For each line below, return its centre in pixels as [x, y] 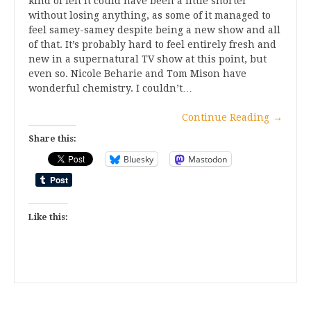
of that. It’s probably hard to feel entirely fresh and [152, 45]
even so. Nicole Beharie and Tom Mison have [137, 74]
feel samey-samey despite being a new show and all [154, 30]
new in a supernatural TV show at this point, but [148, 59]
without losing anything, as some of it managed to [150, 16]
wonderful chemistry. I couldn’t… [110, 89]
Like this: [48, 218]
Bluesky [138, 159]
